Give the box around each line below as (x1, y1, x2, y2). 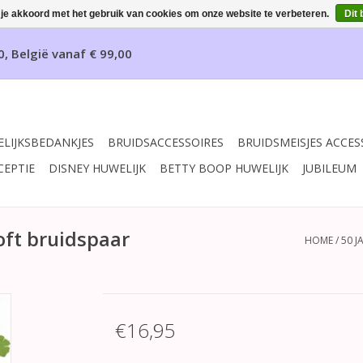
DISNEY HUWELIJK (49, 160, 146, 176)
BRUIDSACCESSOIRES (108, 135, 224, 150)
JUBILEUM (302, 160, 357, 176)
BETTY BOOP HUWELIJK (160, 160, 288, 176)
